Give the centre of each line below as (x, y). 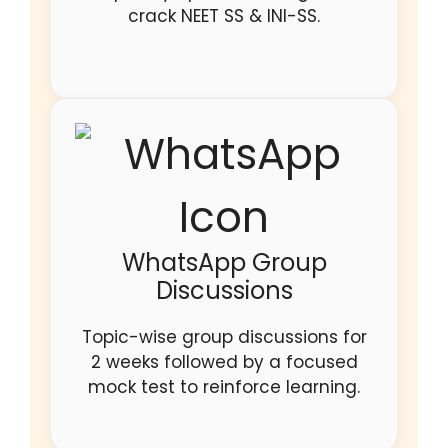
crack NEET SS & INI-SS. (224, 16)
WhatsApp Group (224, 262)
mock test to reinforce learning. (224, 387)
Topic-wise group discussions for (224, 337)
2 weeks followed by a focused (224, 362)
